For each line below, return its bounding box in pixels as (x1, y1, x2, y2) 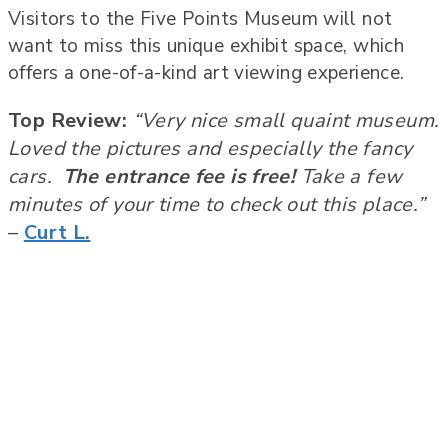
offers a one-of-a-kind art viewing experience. (8, 60, 405, 87)
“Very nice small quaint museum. (132, 107, 440, 135)
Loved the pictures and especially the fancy (8, 135, 413, 163)
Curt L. (23, 219, 91, 247)
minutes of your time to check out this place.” (8, 191, 426, 219)
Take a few (295, 163, 403, 191)
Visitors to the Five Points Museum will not (8, 6, 393, 33)
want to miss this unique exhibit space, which (8, 33, 405, 60)
